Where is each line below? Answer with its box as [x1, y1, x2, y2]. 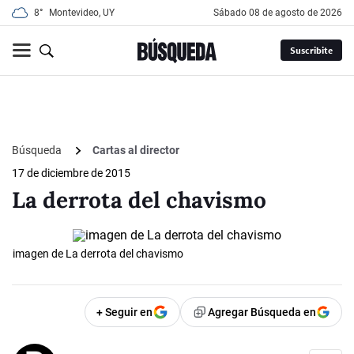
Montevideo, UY [49, 7, 115, 18]
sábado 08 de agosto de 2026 [219, 7, 342, 18]
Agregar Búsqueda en [208, 306, 316, 319]
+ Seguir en [96, 306, 153, 319]
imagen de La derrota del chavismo [13, 247, 183, 261]
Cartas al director [92, 144, 179, 157]
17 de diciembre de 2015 [12, 167, 130, 180]
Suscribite [289, 44, 333, 57]
